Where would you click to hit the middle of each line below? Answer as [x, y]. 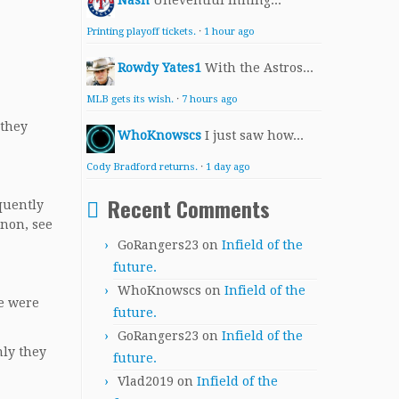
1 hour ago [229, 32]
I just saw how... [254, 135]
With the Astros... [259, 68]
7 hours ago [210, 99]
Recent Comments [189, 208]
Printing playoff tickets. [141, 32]
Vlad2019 [146, 381]
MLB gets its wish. [130, 99]
